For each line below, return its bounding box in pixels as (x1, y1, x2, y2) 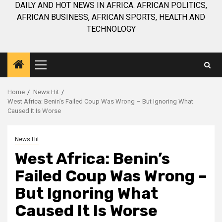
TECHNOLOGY (86, 24, 136, 34)
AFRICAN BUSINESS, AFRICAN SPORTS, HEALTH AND (17, 12, 205, 22)
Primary (45, 64, 73, 73)
